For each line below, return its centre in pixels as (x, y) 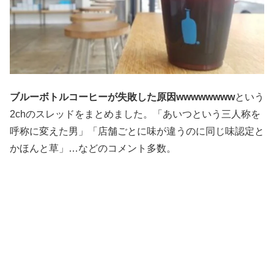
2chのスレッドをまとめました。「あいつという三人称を (135, 114)
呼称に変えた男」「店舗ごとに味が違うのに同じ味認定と (137, 131)
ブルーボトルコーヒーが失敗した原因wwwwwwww (122, 97)
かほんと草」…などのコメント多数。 (93, 149)
